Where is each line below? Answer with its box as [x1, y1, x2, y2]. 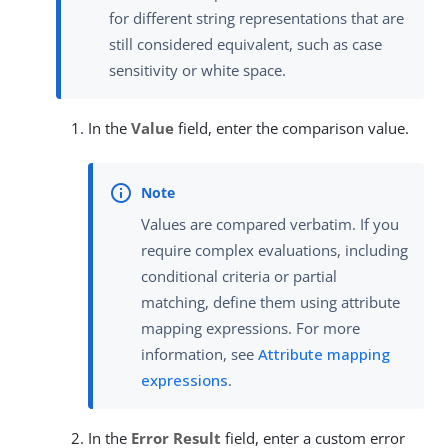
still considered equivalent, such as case [109, 33, 382, 54]
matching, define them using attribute [141, 291, 400, 312]
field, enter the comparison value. [174, 117, 409, 138]
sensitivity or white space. [109, 59, 286, 80]
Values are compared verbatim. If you [141, 213, 399, 234]
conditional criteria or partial [141, 265, 337, 286]
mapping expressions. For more [141, 317, 360, 338]
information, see [141, 343, 258, 364]
